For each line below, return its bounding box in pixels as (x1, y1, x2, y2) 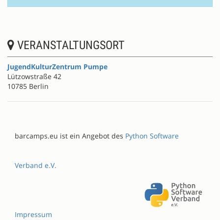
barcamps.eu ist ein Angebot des (15, 131, 125, 140)
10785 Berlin (7, 81, 49, 91)
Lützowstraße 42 (7, 71, 61, 81)
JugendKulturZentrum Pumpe (7, 61, 108, 71)
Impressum (15, 209, 52, 219)
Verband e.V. (15, 160, 56, 170)
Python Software (125, 131, 179, 140)
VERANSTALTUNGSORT (14, 38, 125, 52)
